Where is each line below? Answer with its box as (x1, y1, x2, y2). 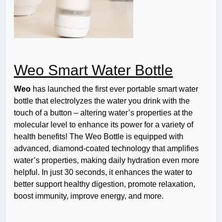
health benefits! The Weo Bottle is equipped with (14, 132, 183, 141)
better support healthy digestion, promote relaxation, (14, 180, 195, 189)
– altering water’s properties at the (74, 109, 193, 117)
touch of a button (14, 109, 72, 117)
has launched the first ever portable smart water (33, 85, 198, 94)
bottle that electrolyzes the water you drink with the (14, 97, 190, 106)
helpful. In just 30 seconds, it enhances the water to (14, 168, 192, 177)
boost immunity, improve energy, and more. (14, 192, 164, 201)
